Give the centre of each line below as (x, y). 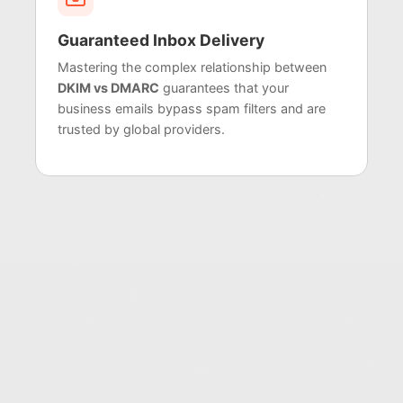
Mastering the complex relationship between (192, 67)
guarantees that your (224, 88)
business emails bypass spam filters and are (192, 109)
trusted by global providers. (141, 130)
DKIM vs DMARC (108, 88)
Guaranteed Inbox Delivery (161, 40)
